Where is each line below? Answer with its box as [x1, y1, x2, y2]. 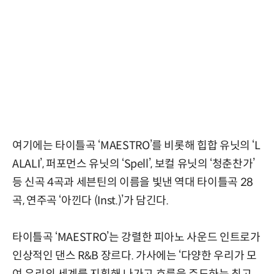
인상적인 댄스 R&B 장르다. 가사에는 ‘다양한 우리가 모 [12, 249, 257, 263]
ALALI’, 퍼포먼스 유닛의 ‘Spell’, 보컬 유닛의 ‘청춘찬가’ [12, 157, 255, 171]
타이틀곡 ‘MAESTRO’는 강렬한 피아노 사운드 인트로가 [12, 231, 261, 245]
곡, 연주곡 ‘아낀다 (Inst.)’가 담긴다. [12, 194, 169, 208]
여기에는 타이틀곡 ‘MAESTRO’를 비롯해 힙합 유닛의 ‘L [12, 139, 261, 153]
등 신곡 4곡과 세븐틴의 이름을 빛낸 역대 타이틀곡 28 [12, 176, 253, 190]
